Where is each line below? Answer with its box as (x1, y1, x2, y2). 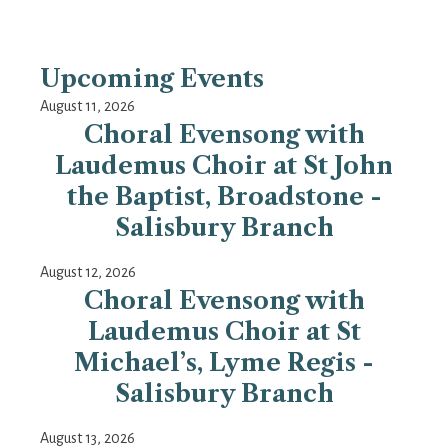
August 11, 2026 (40, 98, 135, 115)
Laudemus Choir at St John (55, 151, 393, 181)
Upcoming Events (40, 64, 264, 94)
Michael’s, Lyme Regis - (74, 348, 374, 378)
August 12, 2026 (40, 264, 136, 281)
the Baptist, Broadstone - (66, 182, 382, 212)
